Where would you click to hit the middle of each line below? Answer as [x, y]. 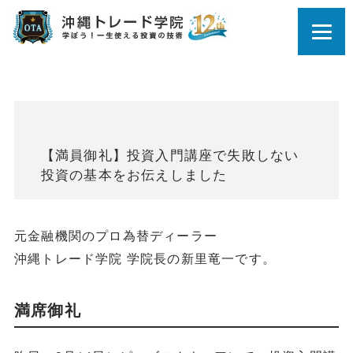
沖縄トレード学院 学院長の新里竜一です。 [145, 258]
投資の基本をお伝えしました [134, 174]
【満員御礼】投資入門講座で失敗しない [170, 154]
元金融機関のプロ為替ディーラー [115, 235]
